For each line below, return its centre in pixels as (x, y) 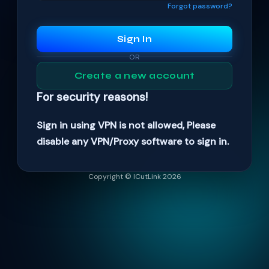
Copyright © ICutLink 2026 (134, 176)
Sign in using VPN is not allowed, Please (126, 125)
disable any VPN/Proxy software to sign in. (133, 141)
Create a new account (134, 75)
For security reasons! (92, 97)
